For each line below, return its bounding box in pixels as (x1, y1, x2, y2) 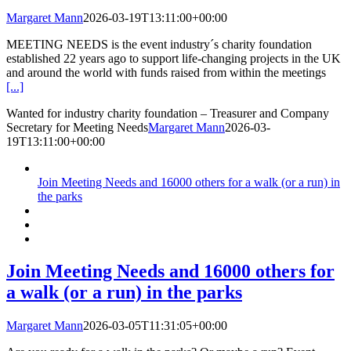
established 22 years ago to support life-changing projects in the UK (6, 51, 341, 65)
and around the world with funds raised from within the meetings (6, 65, 326, 79)
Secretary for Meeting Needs (6, 120, 148, 134)
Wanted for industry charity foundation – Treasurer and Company (6, 106, 329, 120)
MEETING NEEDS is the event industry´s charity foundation (6, 37, 312, 51)
